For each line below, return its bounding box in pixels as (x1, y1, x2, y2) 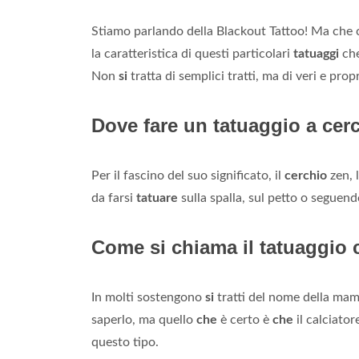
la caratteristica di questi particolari (91, 47, 293, 61)
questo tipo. (91, 336, 159, 349)
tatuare (136, 192, 178, 205)
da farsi (91, 192, 136, 205)
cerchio (284, 169, 327, 183)
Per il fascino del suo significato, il (91, 169, 284, 183)
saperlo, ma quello (91, 313, 196, 327)
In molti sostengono (91, 291, 205, 305)
